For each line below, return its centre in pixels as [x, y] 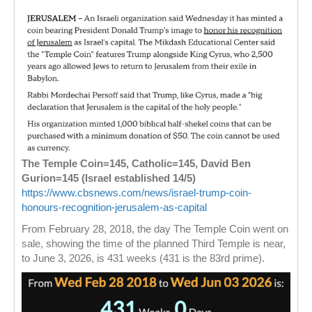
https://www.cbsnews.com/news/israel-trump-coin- [136, 192]
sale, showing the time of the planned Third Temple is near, [154, 243]
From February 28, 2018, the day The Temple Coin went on [155, 228]
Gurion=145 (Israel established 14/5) [109, 178]
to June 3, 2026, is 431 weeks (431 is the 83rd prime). [143, 258]
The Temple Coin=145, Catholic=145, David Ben [136, 163]
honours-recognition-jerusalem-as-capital [114, 207]
